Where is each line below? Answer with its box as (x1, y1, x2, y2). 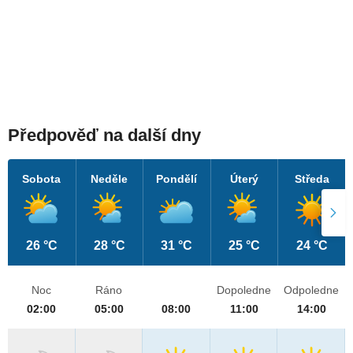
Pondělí (156, 173, 198, 186)
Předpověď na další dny (8, 125, 201, 146)
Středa (294, 173, 329, 186)
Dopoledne (217, 284, 272, 297)
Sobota (22, 173, 61, 186)
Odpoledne (284, 284, 340, 297)
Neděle (91, 173, 128, 186)
